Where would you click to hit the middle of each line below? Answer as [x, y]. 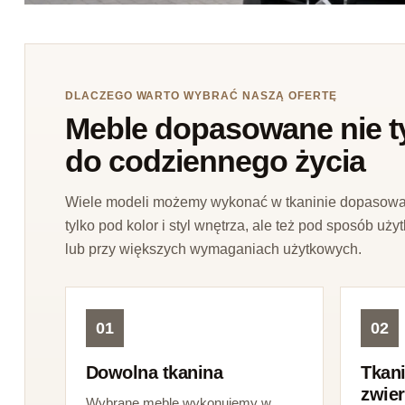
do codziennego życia [215, 162]
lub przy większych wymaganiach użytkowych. [213, 250]
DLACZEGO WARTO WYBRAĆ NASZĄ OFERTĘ [201, 96]
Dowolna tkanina [154, 373]
